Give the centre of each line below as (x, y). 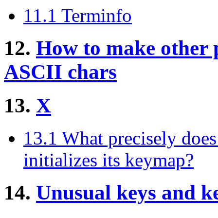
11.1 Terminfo (78, 16)
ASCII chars (60, 72)
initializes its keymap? (109, 160)
